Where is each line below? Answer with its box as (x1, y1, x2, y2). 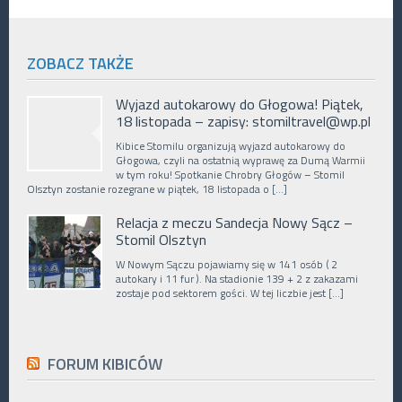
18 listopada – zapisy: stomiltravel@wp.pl (116, 110, 371, 132)
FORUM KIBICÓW (48, 352, 162, 376)
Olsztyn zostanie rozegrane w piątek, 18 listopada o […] (27, 180, 287, 197)
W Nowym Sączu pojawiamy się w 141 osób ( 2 (116, 256, 337, 273)
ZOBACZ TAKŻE (27, 51, 134, 75)
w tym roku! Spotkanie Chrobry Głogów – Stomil (116, 166, 345, 183)
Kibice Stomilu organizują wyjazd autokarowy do (116, 137, 345, 154)
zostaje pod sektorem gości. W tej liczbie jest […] (116, 284, 344, 301)
